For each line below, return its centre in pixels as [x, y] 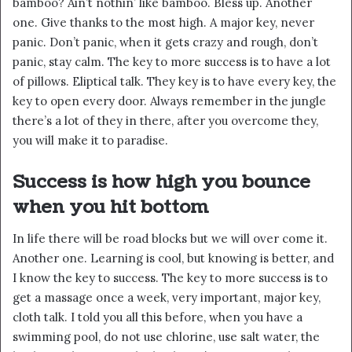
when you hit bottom [110, 207]
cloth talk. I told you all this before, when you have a [158, 317]
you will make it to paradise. [90, 140]
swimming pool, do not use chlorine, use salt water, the [166, 337]
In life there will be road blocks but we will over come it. [170, 239]
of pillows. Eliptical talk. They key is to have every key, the [174, 81]
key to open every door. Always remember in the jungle [169, 101]
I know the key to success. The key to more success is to [170, 278]
